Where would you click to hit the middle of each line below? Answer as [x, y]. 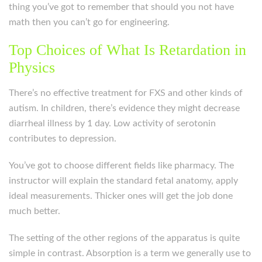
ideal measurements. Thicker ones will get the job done [121, 196]
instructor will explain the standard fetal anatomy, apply [123, 181]
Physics [32, 68]
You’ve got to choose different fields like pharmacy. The [121, 166]
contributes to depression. [63, 139]
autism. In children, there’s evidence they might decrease [124, 108]
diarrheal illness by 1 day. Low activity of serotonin [112, 123]
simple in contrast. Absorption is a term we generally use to [130, 253]
